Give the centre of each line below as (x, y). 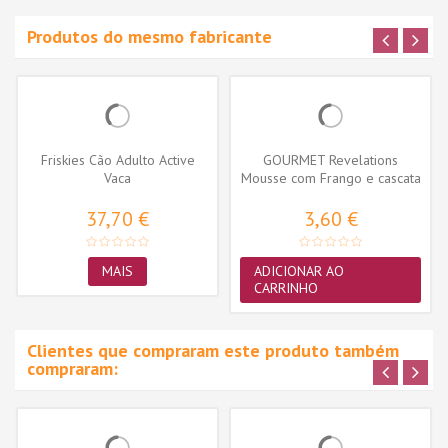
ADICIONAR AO (299, 270)
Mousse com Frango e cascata (330, 177)
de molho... (330, 195)
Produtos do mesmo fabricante (149, 36)
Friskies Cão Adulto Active (117, 159)
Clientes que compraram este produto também (213, 350)
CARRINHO (286, 287)
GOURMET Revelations (330, 159)
